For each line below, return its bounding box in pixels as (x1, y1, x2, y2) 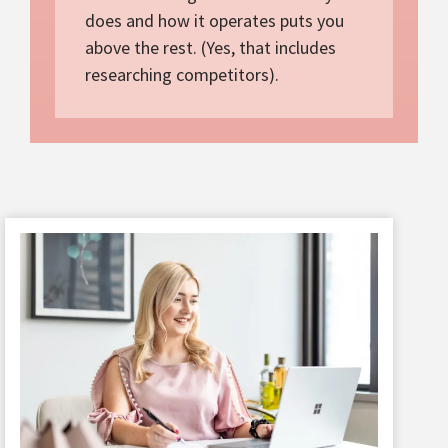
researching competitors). (85, 62, 279, 86)
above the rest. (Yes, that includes (85, 35, 336, 59)
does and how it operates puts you (85, 8, 344, 32)
